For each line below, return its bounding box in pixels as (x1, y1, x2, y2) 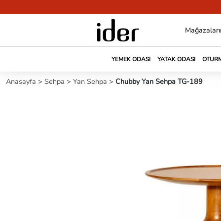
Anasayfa (6, 76, 38, 87)
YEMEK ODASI (111, 55, 150, 63)
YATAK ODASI (157, 55, 195, 63)
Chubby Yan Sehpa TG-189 (115, 76, 203, 87)
